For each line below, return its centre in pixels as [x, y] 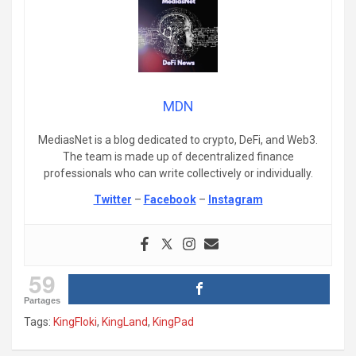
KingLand [125, 321]
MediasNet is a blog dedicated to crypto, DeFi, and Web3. [178, 139]
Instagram [235, 199]
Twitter [112, 199]
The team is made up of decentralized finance [178, 156]
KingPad [173, 321]
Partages [42, 300]
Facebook [170, 199]
